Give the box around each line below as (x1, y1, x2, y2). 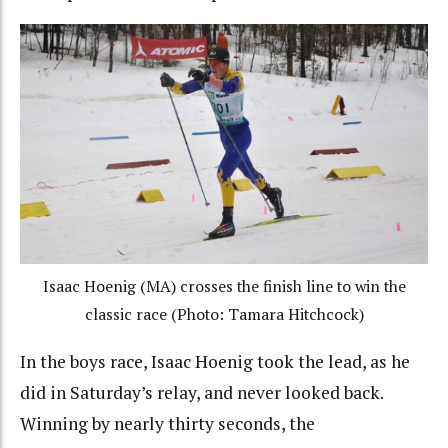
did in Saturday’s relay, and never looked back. (20, 381, 387, 405)
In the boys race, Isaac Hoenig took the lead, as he (20, 350, 410, 374)
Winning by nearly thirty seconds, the (20, 412, 315, 436)
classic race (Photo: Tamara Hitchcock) (84, 303, 364, 325)
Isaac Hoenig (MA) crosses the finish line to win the (42, 275, 406, 297)
